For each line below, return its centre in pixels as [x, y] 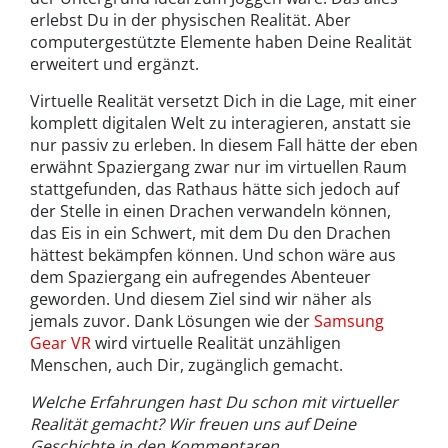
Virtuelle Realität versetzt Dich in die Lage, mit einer [223, 100]
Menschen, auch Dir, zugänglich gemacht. [186, 364]
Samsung [349, 320]
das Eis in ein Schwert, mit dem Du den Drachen [210, 232]
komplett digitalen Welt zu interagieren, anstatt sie [220, 122]
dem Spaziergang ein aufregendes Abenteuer [200, 276]
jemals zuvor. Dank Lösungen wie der [172, 320]
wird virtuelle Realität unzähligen [216, 342]
